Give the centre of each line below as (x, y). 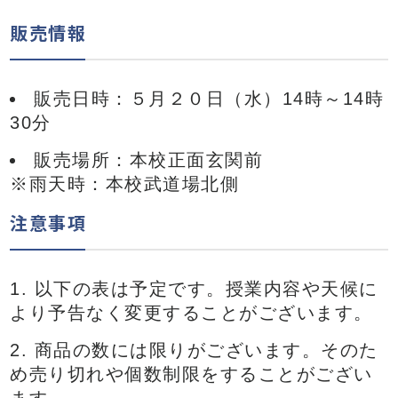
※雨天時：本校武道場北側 (125, 184)
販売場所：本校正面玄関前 (149, 160)
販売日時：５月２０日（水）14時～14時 (209, 99)
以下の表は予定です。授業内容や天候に (206, 289)
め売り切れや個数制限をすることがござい (191, 374)
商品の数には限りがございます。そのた (206, 350)
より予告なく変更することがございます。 (191, 313)
